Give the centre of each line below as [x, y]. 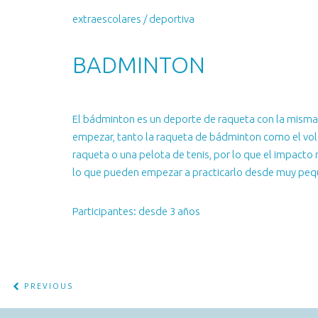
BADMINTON [139, 65]
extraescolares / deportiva [133, 19]
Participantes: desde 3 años [136, 211]
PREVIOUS [46, 286]
